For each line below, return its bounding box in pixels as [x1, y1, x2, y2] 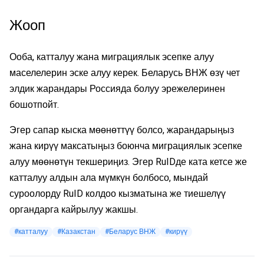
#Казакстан [57, 227, 95, 236]
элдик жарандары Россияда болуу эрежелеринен [9, 82, 225, 94]
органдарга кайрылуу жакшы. [9, 203, 138, 215]
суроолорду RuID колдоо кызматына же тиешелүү [9, 187, 226, 199]
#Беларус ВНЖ [105, 227, 156, 236]
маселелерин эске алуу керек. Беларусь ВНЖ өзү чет [9, 67, 240, 78]
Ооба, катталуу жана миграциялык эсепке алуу [9, 51, 214, 62]
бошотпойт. [9, 98, 59, 110]
